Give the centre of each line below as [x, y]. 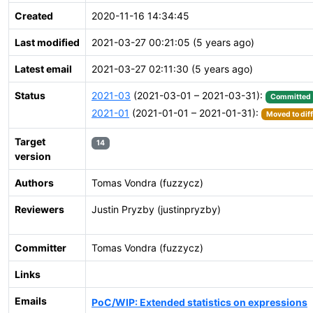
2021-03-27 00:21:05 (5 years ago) [173, 42]
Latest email [43, 69]
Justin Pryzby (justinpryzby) [156, 209]
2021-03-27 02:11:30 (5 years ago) [172, 69]
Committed [290, 97]
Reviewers [39, 209]
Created [34, 16]
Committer [41, 248]
